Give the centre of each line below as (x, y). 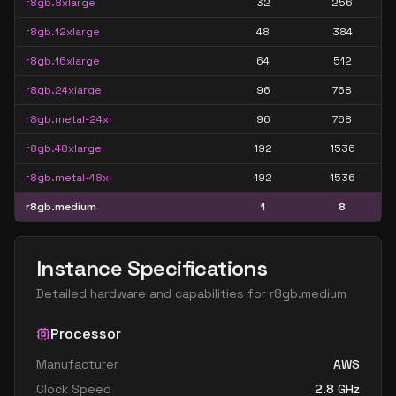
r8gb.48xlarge (64, 148)
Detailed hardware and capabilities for (153, 293)
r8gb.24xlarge (64, 90)
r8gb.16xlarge (63, 61)
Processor (86, 334)
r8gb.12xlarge (63, 32)
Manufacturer (77, 364)
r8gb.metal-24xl (69, 119)
